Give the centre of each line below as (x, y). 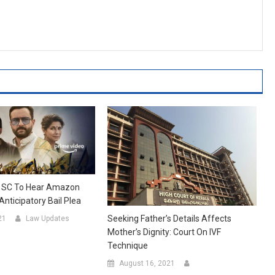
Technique (127, 245)
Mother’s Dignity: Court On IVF (164, 232)
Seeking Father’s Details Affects (169, 218)
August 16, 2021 (147, 263)
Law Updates (47, 219)
